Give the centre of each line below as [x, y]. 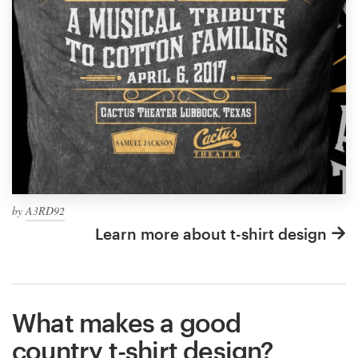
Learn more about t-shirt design [211, 233]
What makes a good [127, 322]
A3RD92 [45, 210]
